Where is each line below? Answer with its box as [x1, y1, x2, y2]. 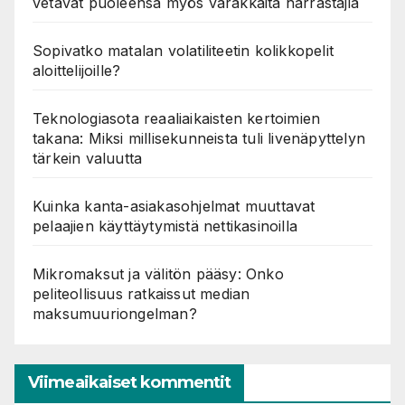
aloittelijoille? [33, 61, 121, 80]
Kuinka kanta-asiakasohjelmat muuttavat [33, 196, 316, 215]
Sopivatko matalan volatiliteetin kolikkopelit [33, 41, 334, 60]
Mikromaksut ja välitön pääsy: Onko [33, 264, 284, 283]
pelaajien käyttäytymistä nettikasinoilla [33, 216, 297, 235]
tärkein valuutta [33, 148, 143, 167]
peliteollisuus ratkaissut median [33, 284, 250, 303]
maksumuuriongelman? [33, 304, 197, 323]
